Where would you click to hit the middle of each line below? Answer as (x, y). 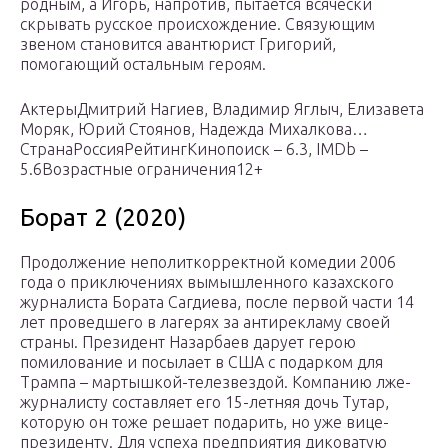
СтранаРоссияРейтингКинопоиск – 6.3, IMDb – (194, 149)
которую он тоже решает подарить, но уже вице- (204, 422)
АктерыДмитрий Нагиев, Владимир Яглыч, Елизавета (222, 109)
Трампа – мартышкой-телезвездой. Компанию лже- (215, 382)
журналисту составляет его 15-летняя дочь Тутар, (204, 402)
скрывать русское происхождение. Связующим (197, 24)
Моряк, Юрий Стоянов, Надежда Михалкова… (194, 129)
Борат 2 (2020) (103, 218)
